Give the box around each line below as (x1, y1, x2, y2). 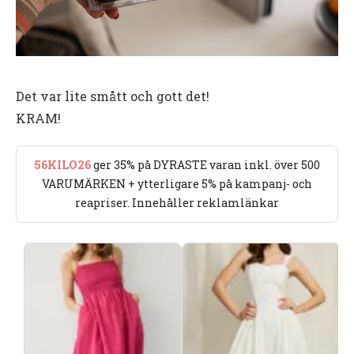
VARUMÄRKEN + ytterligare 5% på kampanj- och (42, 176, 312, 192)
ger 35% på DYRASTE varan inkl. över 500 (91, 157, 320, 173)
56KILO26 (34, 157, 91, 173)
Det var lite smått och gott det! (16, 88, 209, 105)
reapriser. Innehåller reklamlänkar (75, 195, 279, 211)
